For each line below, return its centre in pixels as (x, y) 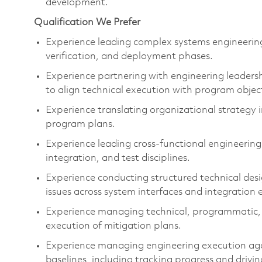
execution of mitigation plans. (115, 226)
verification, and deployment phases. (130, 56)
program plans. (82, 124)
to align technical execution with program (140, 90)
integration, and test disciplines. (119, 158)
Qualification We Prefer (87, 22)
